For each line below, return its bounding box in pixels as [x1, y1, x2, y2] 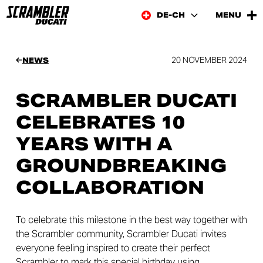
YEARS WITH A [15, 133, 173, 155]
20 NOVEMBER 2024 [171, 55, 248, 65]
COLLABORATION [15, 176, 204, 198]
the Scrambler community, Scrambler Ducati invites [15, 228, 227, 240]
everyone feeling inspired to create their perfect [15, 242, 210, 254]
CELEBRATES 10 [15, 111, 185, 133]
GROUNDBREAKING [15, 154, 227, 177]
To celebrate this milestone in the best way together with [15, 214, 247, 226]
